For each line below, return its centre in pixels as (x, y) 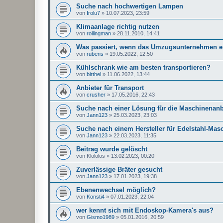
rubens (95, 54)
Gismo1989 (101, 217)
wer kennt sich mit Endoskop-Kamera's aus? (145, 211)
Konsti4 (96, 197)
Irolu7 (93, 13)
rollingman (99, 34)
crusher (96, 95)
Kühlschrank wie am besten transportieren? (143, 68)
